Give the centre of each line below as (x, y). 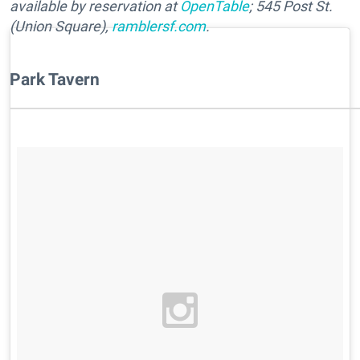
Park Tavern (55, 80)
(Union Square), (61, 27)
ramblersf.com (159, 27)
